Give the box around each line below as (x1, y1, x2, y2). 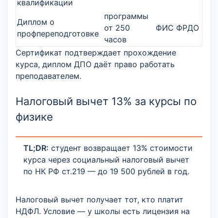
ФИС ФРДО (156, 23, 199, 33)
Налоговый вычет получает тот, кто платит (16, 195, 183, 204)
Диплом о (17, 17, 54, 27)
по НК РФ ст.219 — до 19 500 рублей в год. (23, 166, 189, 176)
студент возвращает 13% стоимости (49, 143, 193, 153)
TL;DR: (23, 143, 49, 153)
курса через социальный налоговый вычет (23, 155, 189, 164)
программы (104, 11, 148, 21)
